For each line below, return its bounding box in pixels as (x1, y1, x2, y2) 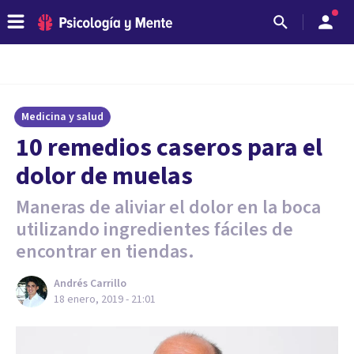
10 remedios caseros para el (16, 130, 322, 166)
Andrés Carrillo (54, 276, 126, 292)
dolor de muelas (16, 158, 193, 194)
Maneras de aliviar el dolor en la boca (16, 194, 321, 221)
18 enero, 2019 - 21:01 (54, 292, 156, 307)
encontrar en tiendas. (16, 238, 194, 265)
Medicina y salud (21, 109, 104, 125)
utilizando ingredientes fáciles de (16, 216, 293, 243)
